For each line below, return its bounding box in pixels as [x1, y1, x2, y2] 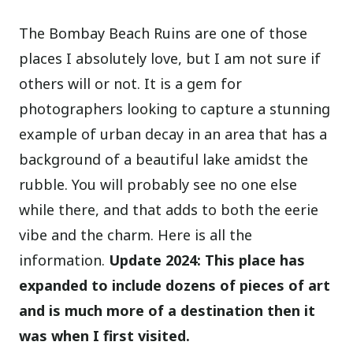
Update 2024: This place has [109, 251, 306, 270]
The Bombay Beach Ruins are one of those [19, 24, 308, 43]
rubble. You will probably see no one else [19, 175, 298, 195]
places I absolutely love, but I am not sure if [19, 49, 321, 69]
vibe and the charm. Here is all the [19, 225, 253, 245]
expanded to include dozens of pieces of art [19, 276, 331, 295]
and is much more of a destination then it [19, 301, 316, 321]
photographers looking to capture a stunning [19, 99, 331, 119]
